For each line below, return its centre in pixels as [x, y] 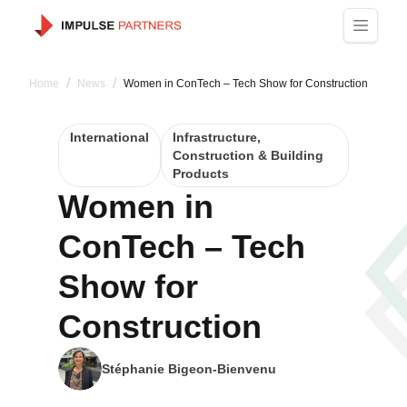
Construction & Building [248, 155]
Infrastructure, [217, 137]
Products [201, 174]
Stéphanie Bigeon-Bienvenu [189, 369]
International [109, 137]
